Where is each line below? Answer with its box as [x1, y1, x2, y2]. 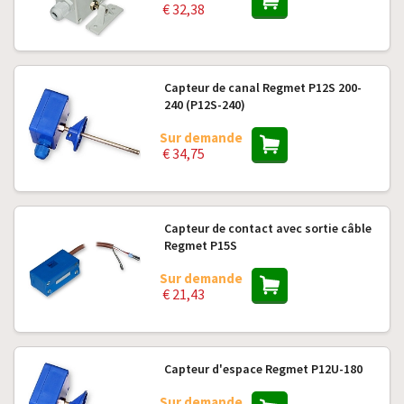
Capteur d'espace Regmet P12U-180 [163, 361, 363, 377]
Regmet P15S [163, 237, 237, 253]
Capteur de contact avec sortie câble [163, 220, 372, 236]
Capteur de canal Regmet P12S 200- [163, 79, 362, 96]
